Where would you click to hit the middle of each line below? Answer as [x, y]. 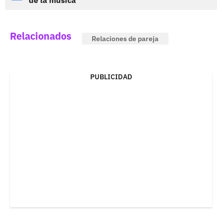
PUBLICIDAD [111, 77]
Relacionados [41, 36]
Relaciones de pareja [125, 38]
